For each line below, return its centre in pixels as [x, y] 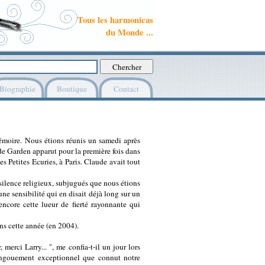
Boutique [72, 89]
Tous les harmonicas [115, 20]
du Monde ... [130, 32]
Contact [126, 89]
